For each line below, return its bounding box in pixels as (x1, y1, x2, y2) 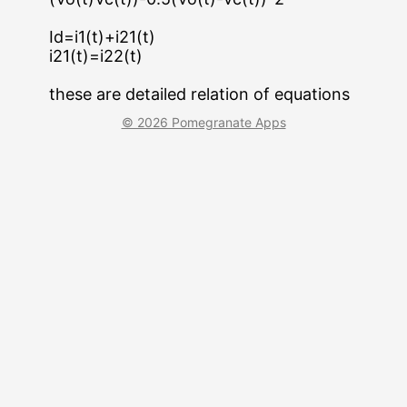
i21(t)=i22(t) (49, 45, 144, 65)
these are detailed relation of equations (49, 84, 351, 104)
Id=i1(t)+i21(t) (49, 26, 156, 46)
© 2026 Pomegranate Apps (121, 114, 286, 130)
